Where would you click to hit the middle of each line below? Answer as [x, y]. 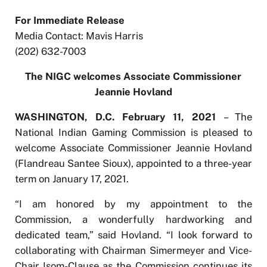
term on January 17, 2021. [72, 178]
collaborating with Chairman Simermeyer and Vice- [133, 250]
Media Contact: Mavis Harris [79, 35]
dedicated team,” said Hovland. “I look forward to [133, 235]
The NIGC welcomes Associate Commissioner [133, 76]
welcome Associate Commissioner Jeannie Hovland [133, 148]
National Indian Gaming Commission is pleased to [133, 132]
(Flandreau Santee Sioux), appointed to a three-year [133, 163]
